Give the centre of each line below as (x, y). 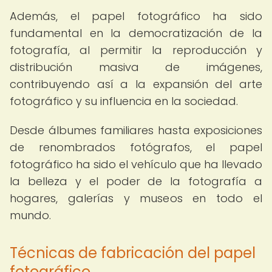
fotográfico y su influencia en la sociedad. (124, 101)
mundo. (30, 215)
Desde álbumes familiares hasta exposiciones (136, 130)
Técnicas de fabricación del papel (133, 253)
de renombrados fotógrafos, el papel (136, 147)
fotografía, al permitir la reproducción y (136, 50)
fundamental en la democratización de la (136, 33)
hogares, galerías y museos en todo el (136, 198)
